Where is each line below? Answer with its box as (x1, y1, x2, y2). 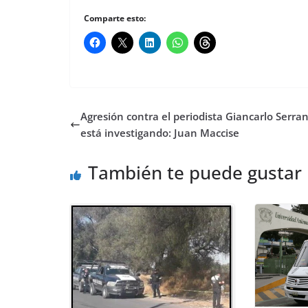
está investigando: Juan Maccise (80, 126, 239, 140)
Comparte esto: (84, 12, 146, 25)
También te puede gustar (88, 160, 302, 186)
